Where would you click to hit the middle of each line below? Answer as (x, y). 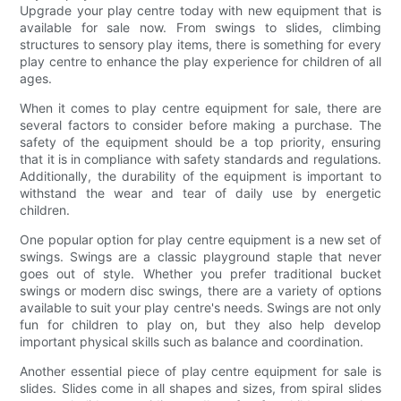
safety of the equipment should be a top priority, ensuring (200, 141)
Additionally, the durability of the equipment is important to (200, 175)
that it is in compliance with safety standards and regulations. (200, 158)
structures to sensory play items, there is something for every (200, 44)
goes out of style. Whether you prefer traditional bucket (200, 273)
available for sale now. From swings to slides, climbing (200, 27)
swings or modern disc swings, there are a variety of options (200, 290)
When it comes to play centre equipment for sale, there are (200, 107)
